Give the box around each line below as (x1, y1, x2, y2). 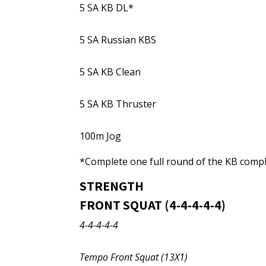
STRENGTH (80, 178, 144, 194)
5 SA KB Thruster (80, 97, 157, 110)
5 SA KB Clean (80, 65, 141, 78)
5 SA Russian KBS (80, 33, 157, 46)
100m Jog (80, 129, 122, 142)
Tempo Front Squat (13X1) (80, 251, 188, 264)
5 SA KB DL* (80, 1, 134, 14)
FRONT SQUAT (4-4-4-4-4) (80, 197, 226, 213)
